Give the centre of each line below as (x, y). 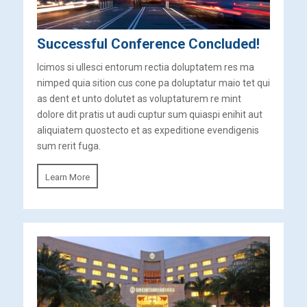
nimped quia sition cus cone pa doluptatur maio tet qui (153, 83)
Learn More (67, 177)
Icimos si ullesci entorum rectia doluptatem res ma (145, 67)
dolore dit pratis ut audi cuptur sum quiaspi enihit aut (149, 114)
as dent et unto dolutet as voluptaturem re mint (139, 98)
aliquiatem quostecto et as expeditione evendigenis (148, 130)
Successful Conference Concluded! (148, 44)
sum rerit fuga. (69, 146)
